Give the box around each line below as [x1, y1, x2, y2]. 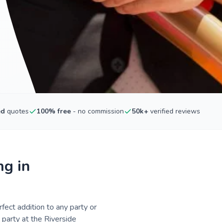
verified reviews [148, 107, 200, 116]
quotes [5, 107, 29, 116]
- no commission [71, 107, 124, 116]
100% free [37, 107, 71, 116]
